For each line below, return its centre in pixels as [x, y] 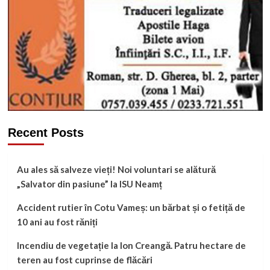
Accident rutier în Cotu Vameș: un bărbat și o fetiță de [131, 207]
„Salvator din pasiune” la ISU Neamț [89, 184]
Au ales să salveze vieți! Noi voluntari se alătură [116, 169]
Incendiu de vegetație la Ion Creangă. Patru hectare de [131, 245]
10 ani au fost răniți [57, 222]
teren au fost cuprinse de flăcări [84, 260]
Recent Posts [46, 133]
